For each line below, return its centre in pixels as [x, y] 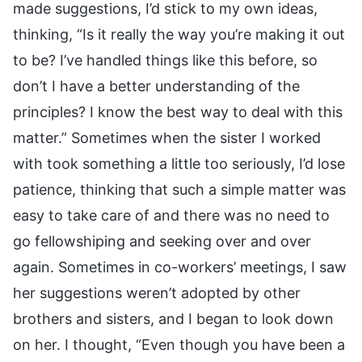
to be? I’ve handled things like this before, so [165, 60]
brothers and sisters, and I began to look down [173, 318]
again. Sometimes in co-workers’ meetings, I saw [180, 267]
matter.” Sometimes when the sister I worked [167, 137]
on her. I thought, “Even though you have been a [179, 344]
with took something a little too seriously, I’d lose [179, 163]
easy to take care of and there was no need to [171, 215]
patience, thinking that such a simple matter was [179, 189]
